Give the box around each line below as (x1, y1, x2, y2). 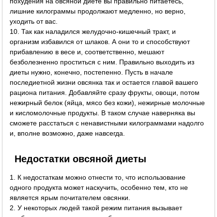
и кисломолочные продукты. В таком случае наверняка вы (10, 108, 196, 117)
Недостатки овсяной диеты (15, 153, 147, 164)
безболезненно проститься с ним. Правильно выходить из (10, 58, 195, 66)
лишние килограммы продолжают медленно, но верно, (10, 7, 186, 15)
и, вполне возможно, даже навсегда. (10, 129, 125, 137)
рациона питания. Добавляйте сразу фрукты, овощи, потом (10, 88, 200, 96)
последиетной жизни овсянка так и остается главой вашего (10, 78, 199, 86)
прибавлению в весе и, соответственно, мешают (10, 47, 165, 56)
